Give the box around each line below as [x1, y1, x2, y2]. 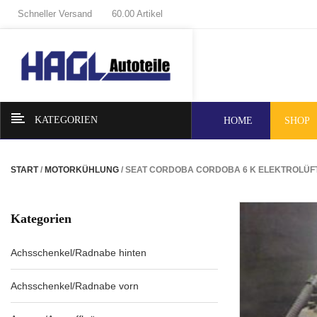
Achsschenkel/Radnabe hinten [11, 247, 146, 259]
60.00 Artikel [112, 8, 163, 19]
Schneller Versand [18, 8, 92, 19]
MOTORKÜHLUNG [45, 165, 119, 175]
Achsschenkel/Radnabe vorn [11, 280, 139, 292]
